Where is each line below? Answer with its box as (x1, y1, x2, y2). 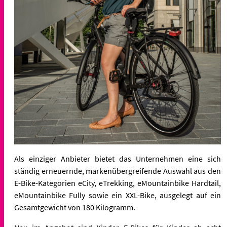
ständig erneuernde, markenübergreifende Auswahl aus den (14, 165, 221, 176)
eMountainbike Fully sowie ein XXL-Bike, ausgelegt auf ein (14, 190, 221, 200)
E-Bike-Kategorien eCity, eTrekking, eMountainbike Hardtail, (14, 177, 221, 188)
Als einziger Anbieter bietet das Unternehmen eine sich (14, 153, 221, 164)
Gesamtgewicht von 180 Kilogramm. (14, 202, 135, 212)
